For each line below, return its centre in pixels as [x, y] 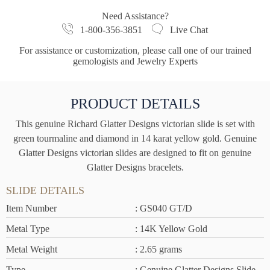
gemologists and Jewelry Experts [135, 61]
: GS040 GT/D [164, 209]
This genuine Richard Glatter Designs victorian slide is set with [135, 124]
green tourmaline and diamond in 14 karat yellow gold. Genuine [135, 139]
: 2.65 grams [159, 250]
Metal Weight [32, 250]
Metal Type [28, 229]
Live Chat [189, 30]
